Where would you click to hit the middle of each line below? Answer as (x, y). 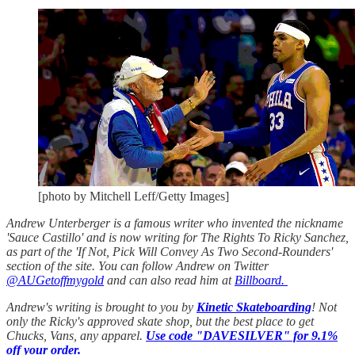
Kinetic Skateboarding (254, 307)
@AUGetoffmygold (55, 280)
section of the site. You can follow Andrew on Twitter (137, 265)
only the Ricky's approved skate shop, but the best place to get (160, 321)
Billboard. (261, 280)
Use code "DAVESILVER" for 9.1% (242, 335)
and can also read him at (169, 280)
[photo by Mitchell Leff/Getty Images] (134, 196)
